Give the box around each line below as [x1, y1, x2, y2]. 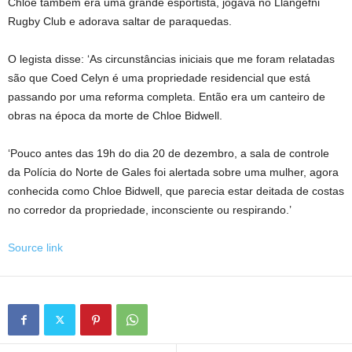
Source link [8, 241, 63, 254]
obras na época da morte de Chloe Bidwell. [8, 109, 222, 122]
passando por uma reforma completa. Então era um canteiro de [8, 90, 325, 103]
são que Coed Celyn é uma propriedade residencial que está [8, 71, 310, 84]
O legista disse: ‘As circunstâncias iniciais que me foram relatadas [8, 53, 335, 65]
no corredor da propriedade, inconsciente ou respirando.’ [8, 203, 291, 216]
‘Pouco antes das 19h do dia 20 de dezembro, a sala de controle [8, 147, 329, 159]
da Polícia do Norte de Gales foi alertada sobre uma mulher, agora [8, 166, 339, 178]
